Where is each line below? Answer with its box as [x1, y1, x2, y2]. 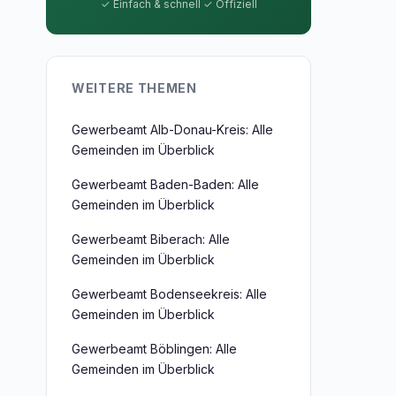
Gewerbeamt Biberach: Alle [72, 232, 230, 247]
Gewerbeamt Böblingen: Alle [72, 341, 237, 356]
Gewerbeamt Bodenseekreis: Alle [72, 286, 267, 301]
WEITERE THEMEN [72, 80, 197, 95]
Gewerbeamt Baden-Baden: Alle [72, 177, 259, 192]
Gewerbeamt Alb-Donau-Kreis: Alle [72, 122, 273, 137]
